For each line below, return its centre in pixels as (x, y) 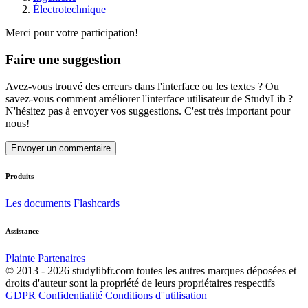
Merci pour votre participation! (72, 33)
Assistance (22, 231)
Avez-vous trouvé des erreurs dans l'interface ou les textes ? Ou (142, 86)
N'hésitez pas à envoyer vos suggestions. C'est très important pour (148, 111)
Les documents (38, 203)
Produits (20, 176)
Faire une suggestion (63, 59)
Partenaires (62, 258)
